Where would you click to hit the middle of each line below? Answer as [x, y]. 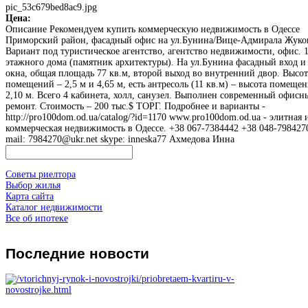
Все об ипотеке [37, 218]
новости [117, 253]
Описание [26, 29]
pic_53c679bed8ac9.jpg [51, 7]
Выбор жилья [33, 185]
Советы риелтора [41, 174]
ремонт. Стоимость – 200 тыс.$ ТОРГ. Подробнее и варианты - [135, 106]
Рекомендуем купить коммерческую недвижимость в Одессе [173, 29]
